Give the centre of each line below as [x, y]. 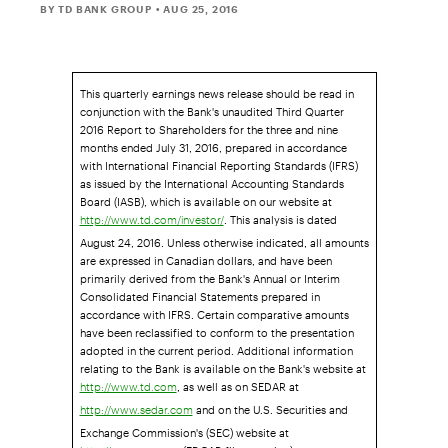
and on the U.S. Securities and [270, 404]
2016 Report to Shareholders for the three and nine [208, 124]
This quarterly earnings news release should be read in [216, 88]
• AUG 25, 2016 [197, 8]
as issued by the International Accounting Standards [211, 178]
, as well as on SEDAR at [237, 381]
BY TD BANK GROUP [96, 8]
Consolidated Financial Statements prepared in [199, 291]
